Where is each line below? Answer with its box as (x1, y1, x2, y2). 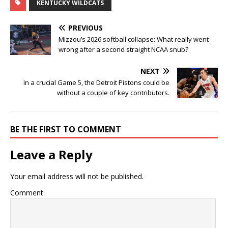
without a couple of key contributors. (57, 88, 169, 97)
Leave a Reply (10, 146, 93, 163)
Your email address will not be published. (10, 171, 144, 181)
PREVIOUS (68, 22, 103, 33)
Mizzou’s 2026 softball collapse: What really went (59, 34, 209, 44)
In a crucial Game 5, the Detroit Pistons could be (23, 77, 169, 87)
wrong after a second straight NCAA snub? (59, 44, 188, 54)
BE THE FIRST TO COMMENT (10, 123, 121, 135)
